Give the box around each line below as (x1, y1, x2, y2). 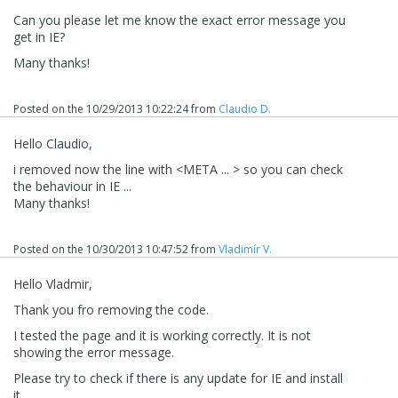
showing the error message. (13, 343, 174, 361)
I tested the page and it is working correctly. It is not (13, 326, 311, 344)
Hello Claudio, (13, 134, 92, 152)
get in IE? (13, 28, 65, 45)
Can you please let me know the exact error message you (13, 11, 346, 28)
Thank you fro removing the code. (13, 300, 209, 318)
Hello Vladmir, (13, 275, 92, 292)
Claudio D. (219, 100, 271, 116)
